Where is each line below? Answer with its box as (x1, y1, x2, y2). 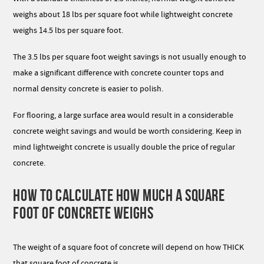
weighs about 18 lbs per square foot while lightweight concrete (13, 9, 233, 20)
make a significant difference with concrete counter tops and (13, 68, 225, 78)
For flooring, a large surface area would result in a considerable (13, 110, 234, 121)
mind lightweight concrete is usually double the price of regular (13, 142, 236, 153)
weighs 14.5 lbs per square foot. (13, 25, 124, 36)
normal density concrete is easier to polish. (13, 84, 164, 94)
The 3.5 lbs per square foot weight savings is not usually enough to (13, 52, 247, 62)
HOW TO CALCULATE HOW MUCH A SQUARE (13, 186, 225, 204)
